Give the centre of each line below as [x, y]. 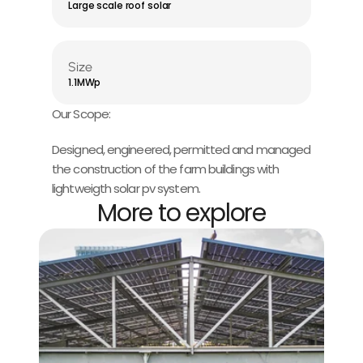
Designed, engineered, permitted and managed [181, 149]
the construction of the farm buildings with [166, 169]
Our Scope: [81, 114]
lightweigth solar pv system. [126, 188]
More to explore [181, 213]
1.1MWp [85, 83]
